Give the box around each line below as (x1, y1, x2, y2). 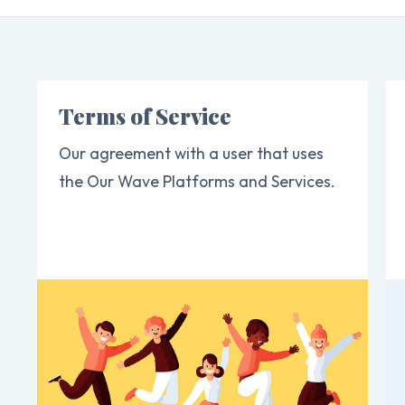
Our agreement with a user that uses (59, 143, 325, 164)
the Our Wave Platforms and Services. (59, 171, 336, 192)
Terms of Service (59, 101, 232, 130)
